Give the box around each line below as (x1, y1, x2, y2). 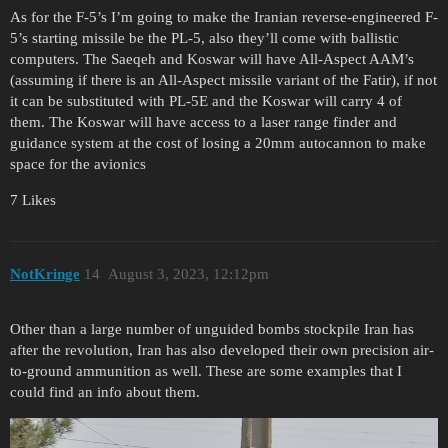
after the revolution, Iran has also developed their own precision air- (10, 341, 434, 358)
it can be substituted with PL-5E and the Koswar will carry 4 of (10, 92, 402, 109)
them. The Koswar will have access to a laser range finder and (10, 113, 397, 130)
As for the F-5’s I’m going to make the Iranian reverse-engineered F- (10, 8, 438, 25)
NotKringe (10, 266, 80, 283)
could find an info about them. (10, 383, 200, 400)
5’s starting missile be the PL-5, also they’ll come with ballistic (10, 29, 399, 46)
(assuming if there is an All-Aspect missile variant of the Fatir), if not (10, 71, 437, 88)
